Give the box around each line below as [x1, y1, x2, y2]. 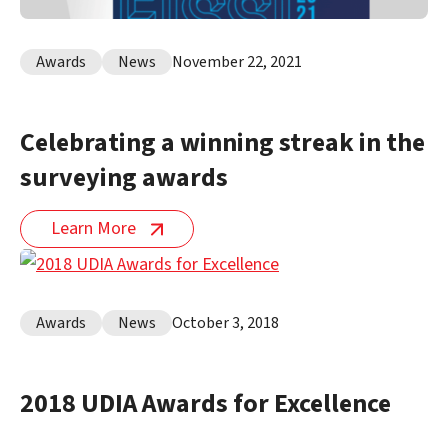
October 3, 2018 [172, 311, 279, 334]
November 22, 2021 [172, 50, 302, 73]
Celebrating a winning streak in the [20, 123, 425, 161]
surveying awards [20, 158, 228, 196]
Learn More [51, 215, 136, 241]
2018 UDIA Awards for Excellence [20, 384, 391, 422]
